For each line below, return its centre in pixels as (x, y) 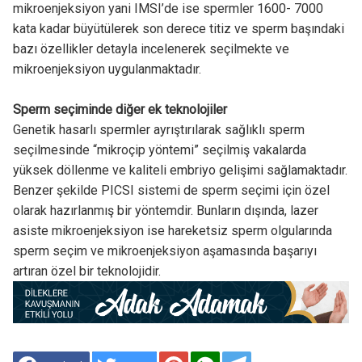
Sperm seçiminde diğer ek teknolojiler (120, 110)
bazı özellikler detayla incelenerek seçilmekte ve (151, 49)
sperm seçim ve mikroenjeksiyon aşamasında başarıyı (164, 251)
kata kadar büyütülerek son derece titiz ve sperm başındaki (178, 29)
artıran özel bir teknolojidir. (86, 271)
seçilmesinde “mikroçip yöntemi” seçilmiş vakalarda (159, 150)
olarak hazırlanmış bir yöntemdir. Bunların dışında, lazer (165, 211)
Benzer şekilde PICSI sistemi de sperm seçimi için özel (171, 191)
